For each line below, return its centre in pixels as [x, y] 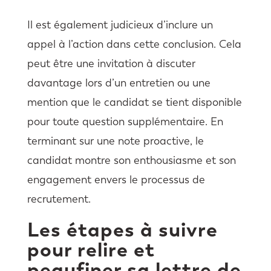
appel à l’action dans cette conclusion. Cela [134, 44]
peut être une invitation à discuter [111, 64]
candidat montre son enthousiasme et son [131, 161]
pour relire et [91, 250]
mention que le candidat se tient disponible [134, 103]
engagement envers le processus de [116, 180]
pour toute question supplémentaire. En [125, 122]
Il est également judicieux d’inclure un [120, 25]
